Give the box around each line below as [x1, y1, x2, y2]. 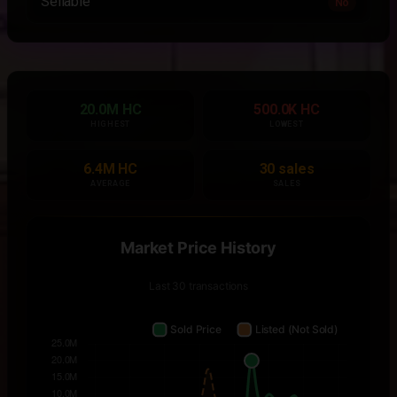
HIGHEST [90, 120, 131, 128]
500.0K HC [253, 101, 320, 118]
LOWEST [269, 120, 304, 128]
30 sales [259, 160, 315, 177]
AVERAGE [90, 179, 131, 188]
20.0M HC [79, 101, 142, 118]
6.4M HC [83, 160, 137, 177]
